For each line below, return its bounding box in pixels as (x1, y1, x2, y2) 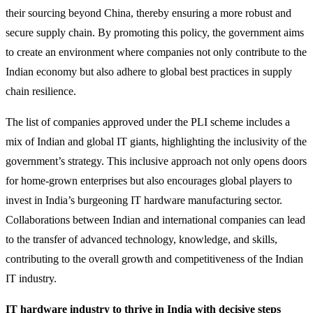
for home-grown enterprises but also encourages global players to (6, 174, 292, 187)
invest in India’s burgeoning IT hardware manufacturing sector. (6, 194, 282, 206)
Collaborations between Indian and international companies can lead (6, 213, 305, 226)
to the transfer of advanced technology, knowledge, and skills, (6, 233, 277, 245)
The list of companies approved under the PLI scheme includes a (6, 115, 290, 128)
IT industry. (6, 272, 57, 284)
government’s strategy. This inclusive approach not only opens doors (6, 154, 307, 167)
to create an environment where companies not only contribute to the (6, 45, 307, 58)
